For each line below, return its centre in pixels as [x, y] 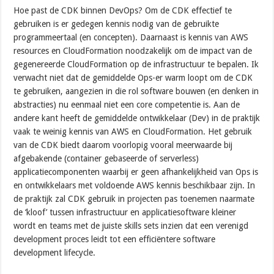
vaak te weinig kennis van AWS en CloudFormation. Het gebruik [133, 132]
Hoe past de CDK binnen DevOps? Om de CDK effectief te [123, 11]
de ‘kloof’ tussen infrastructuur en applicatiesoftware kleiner [125, 213]
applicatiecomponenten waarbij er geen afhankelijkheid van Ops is [136, 172]
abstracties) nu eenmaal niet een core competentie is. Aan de [127, 105]
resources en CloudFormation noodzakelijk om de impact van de [133, 51]
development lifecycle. [55, 253]
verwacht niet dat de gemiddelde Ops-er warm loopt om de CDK [133, 78]
